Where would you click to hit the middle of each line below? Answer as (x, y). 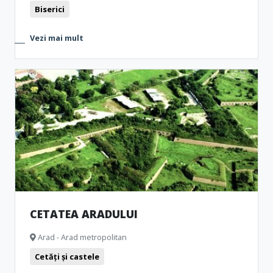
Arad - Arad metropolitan (81, 237)
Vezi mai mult (57, 38)
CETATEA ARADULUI (84, 214)
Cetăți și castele (67, 257)
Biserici (50, 9)
